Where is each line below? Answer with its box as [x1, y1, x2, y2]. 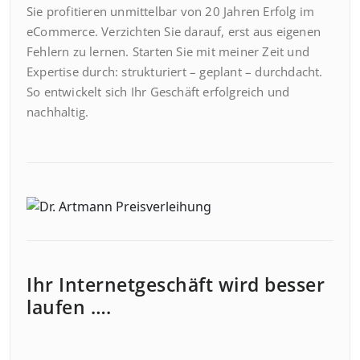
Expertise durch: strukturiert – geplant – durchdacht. [27, 63, 323, 80]
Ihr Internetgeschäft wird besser [27, 271, 325, 297]
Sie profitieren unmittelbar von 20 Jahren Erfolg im [27, 3, 315, 19]
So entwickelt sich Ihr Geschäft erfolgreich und [27, 84, 290, 100]
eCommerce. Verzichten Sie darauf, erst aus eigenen [27, 23, 321, 39]
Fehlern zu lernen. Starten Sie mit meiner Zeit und [27, 43, 310, 59]
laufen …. [27, 293, 112, 320]
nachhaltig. [27, 104, 89, 120]
